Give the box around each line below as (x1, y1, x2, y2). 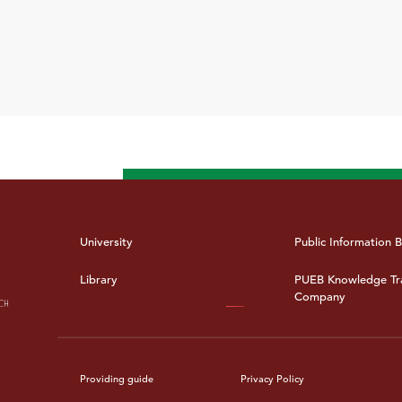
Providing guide (79, 372, 153, 386)
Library (79, 272, 118, 288)
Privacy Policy (240, 372, 305, 386)
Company (294, 289, 346, 305)
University (79, 234, 133, 250)
